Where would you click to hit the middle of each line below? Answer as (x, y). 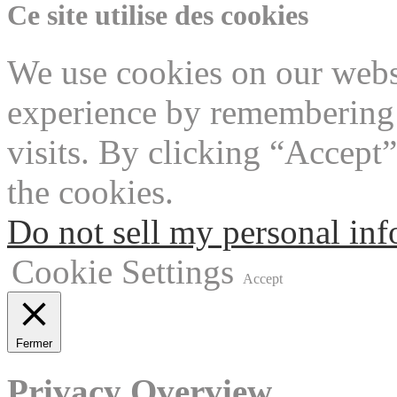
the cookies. (90, 191)
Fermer (34, 343)
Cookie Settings (123, 271)
